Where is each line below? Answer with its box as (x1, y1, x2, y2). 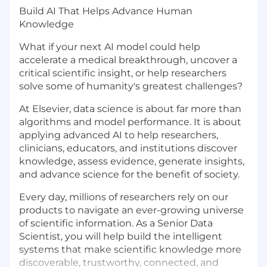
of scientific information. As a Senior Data (19, 218, 213, 229)
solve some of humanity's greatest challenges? (19, 80, 243, 92)
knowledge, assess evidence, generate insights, (19, 156, 244, 167)
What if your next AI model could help (19, 41, 200, 53)
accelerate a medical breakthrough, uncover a (19, 54, 237, 66)
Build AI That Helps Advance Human (19, 5, 193, 17)
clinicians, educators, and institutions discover (19, 142, 237, 154)
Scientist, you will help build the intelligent (19, 231, 222, 243)
